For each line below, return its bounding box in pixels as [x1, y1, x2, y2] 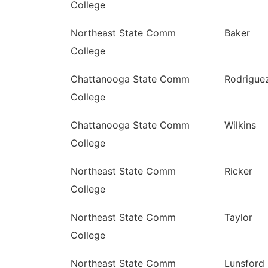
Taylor [224, 211, 252, 224]
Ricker [224, 165, 252, 178]
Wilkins [224, 119, 256, 132]
